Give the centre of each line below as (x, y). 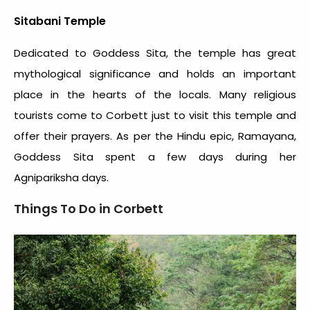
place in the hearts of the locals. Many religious (155, 95)
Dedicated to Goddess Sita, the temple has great (155, 53)
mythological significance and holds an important (155, 74)
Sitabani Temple (60, 21)
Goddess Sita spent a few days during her (155, 157)
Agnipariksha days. (63, 178)
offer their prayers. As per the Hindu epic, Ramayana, (155, 136)
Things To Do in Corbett (90, 209)
